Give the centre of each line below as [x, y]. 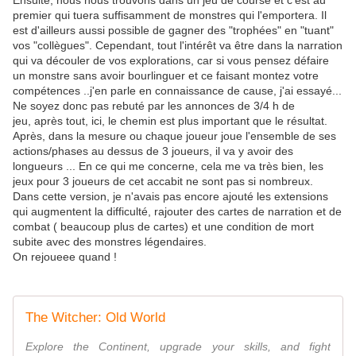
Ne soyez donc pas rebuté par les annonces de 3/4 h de [154, 106]
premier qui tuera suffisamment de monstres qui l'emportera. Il [170, 15]
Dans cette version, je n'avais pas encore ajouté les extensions [170, 197]
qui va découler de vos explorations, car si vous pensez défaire [171, 61]
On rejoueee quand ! [65, 257]
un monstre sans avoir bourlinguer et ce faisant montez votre [166, 76]
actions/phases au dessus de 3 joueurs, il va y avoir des [153, 151]
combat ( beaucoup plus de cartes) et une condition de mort [163, 227]
